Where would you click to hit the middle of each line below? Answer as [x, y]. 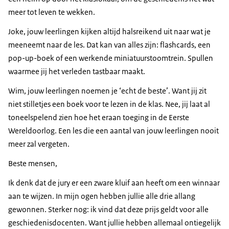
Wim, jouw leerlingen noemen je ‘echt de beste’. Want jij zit [107, 91]
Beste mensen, [33, 164]
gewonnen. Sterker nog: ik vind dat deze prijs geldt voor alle [108, 210]
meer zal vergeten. [39, 144]
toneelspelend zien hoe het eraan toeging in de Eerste [99, 118]
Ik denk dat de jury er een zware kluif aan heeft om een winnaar [114, 183]
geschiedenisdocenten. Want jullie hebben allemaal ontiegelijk [114, 223]
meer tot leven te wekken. [52, 12]
